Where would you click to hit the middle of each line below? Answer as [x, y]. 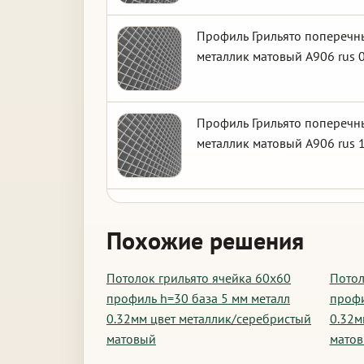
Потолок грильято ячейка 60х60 [199, 278]
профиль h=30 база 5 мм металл [198, 298]
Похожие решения [205, 240]
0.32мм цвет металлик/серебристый [209, 318]
